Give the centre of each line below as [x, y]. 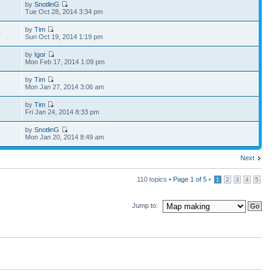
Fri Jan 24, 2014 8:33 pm [62, 112]
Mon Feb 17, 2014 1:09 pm [65, 62]
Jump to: [145, 205]
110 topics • [155, 179]
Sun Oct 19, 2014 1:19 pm [64, 37]
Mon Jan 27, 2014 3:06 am [65, 87]
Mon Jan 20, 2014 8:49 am [65, 137]
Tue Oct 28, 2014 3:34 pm [64, 12]
